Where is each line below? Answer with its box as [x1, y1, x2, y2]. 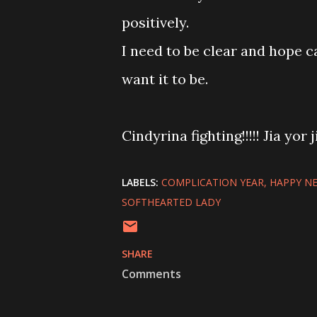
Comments [122, 266, 181, 282]
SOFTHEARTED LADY [122, 195, 221, 209]
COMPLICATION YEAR [161, 175, 264, 189]
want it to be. [122, 70, 208, 88]
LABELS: [122, 175, 158, 189]
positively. [122, 13, 189, 31]
